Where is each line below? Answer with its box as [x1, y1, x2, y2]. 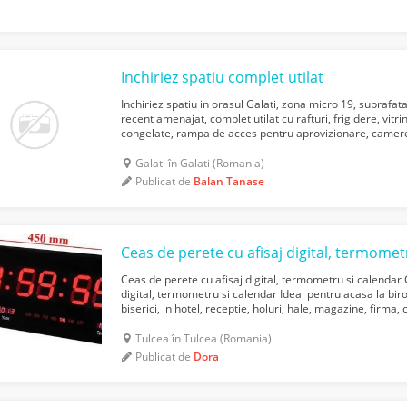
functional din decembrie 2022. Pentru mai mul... [121, 139, 366, 155]
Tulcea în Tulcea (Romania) [135, 330, 273, 346]
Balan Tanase [194, 173, 265, 189]
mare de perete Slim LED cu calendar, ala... [121, 314, 339, 331]
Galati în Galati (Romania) [135, 154, 265, 171]
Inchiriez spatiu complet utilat [121, 66, 324, 87]
